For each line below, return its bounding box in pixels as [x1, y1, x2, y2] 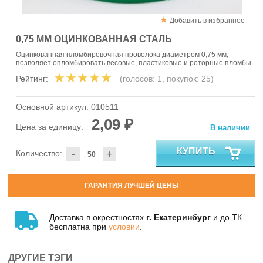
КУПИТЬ [177, 146, 215, 156]
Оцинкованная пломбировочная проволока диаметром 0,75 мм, [16, 50, 228, 59]
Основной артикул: [16, 102, 91, 112]
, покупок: [162, 74, 201, 84]
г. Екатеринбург [146, 212, 211, 222]
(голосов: [120, 74, 157, 84]
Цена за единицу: [16, 122, 86, 132]
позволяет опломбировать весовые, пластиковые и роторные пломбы [16, 59, 251, 68]
